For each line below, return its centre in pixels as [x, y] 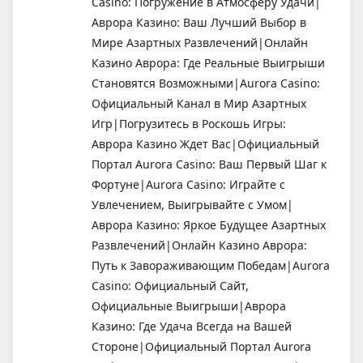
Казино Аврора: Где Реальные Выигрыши [208, 62]
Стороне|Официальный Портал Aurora [201, 346]
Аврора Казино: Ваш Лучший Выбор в [199, 22]
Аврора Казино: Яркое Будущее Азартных [209, 224]
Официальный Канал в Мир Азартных [199, 103]
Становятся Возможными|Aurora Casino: [206, 83]
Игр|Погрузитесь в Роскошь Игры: [189, 123]
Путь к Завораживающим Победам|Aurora [211, 265]
